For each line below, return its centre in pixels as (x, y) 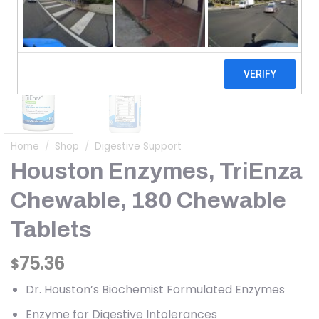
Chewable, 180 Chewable (148, 201)
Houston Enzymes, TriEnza (157, 172)
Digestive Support (138, 146)
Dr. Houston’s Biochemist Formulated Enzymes (155, 290)
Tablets (51, 230)
